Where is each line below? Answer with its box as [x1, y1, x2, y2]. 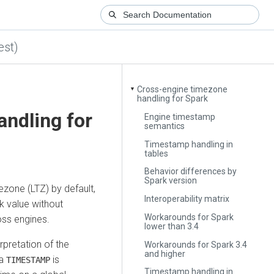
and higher [144, 248, 186, 259]
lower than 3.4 [144, 221, 199, 231]
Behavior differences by [144, 166, 237, 177]
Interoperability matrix [144, 194, 230, 204]
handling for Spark [137, 94, 209, 104]
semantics [144, 120, 185, 131]
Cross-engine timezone [137, 84, 228, 95]
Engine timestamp [144, 111, 216, 122]
